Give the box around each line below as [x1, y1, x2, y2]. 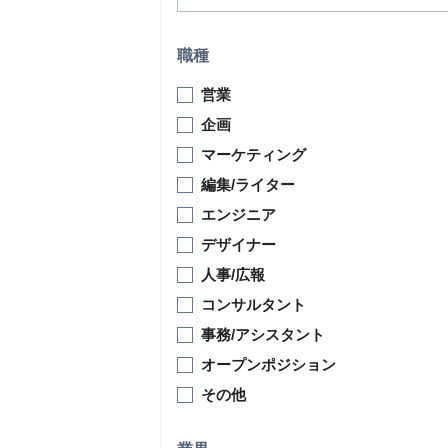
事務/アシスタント [201, 326, 325, 343]
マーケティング [201, 146, 306, 163]
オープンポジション [201, 356, 336, 373]
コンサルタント [201, 296, 306, 313]
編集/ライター [201, 176, 295, 193]
